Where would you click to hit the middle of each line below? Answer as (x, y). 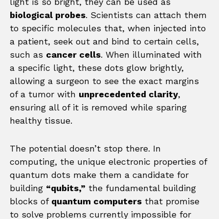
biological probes (48, 15)
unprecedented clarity (128, 94)
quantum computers (97, 201)
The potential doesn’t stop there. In (85, 148)
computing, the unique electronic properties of (108, 161)
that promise (171, 201)
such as (28, 54)
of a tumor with (44, 94)
